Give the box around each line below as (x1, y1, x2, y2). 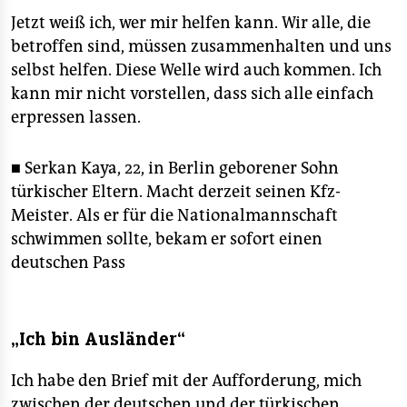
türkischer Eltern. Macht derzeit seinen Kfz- (11, 182, 341, 202)
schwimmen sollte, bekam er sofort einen (11, 229, 323, 249)
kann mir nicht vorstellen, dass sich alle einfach (11, 84, 373, 104)
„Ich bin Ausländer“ (11, 328, 185, 351)
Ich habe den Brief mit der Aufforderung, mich (11, 371, 362, 391)
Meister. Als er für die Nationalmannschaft (11, 205, 338, 225)
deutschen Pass (11, 253, 125, 273)
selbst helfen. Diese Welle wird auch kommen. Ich (11, 60, 382, 80)
